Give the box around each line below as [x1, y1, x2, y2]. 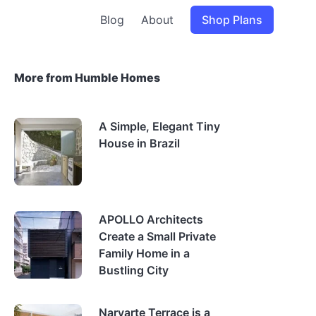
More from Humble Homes [14, 71, 160, 85]
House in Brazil [99, 136, 180, 150]
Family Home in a [99, 246, 190, 260]
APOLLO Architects [99, 212, 203, 226]
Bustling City [99, 263, 169, 277]
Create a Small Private [99, 229, 216, 243]
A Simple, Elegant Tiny [99, 119, 220, 133]
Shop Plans [202, 13, 262, 27]
